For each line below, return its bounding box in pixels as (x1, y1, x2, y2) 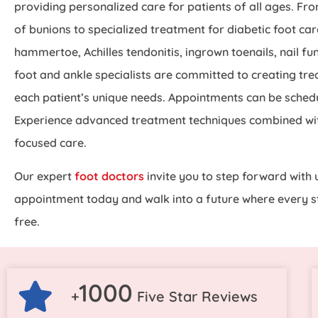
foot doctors (75, 169, 144, 184)
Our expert (14, 169, 75, 184)
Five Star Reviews (133, 287, 258, 306)
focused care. (14, 136, 87, 150)
